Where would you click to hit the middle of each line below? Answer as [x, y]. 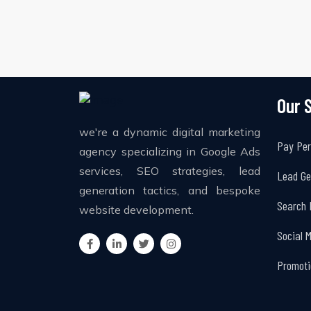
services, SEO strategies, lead [170, 171]
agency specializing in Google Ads [170, 152]
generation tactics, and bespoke [170, 191]
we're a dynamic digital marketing [170, 132]
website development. [136, 210]
